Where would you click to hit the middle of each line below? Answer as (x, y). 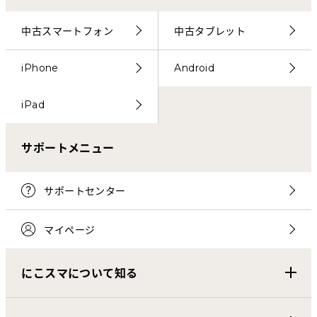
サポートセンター (85, 191)
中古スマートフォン (67, 31)
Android (195, 68)
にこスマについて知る (80, 274)
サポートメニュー (68, 149)
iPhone (40, 68)
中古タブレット (210, 31)
